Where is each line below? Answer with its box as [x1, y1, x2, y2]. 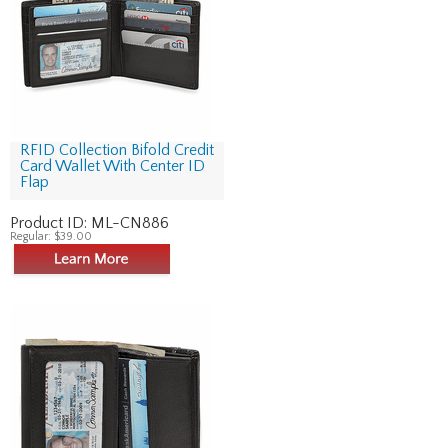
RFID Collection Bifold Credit [20, 141, 214, 159]
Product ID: [10, 214, 91, 232]
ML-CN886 [91, 214, 169, 232]
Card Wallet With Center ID [20, 157, 205, 175]
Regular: [10, 230, 54, 243]
